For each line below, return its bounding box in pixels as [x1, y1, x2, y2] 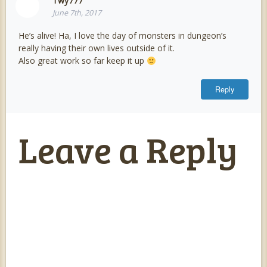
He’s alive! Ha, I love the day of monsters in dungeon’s [18, 30, 226, 42]
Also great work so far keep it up [18, 55, 147, 67]
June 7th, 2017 [52, 7, 101, 18]
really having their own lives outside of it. [18, 42, 175, 54]
